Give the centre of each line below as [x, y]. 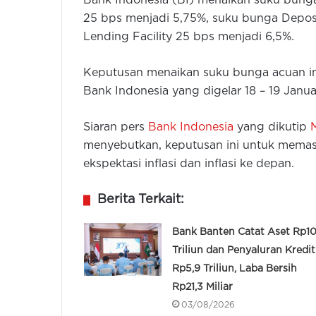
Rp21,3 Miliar [202, 287]
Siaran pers [116, 128]
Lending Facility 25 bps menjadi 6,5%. [189, 37]
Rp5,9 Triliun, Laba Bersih [234, 269]
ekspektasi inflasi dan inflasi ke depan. [189, 164]
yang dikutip [272, 128]
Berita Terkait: [141, 200]
